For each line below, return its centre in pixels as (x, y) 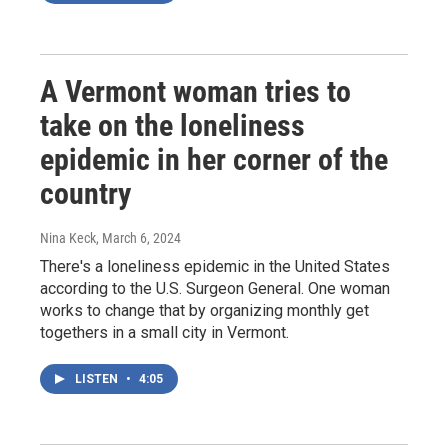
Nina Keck (68, 237)
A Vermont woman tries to (195, 91)
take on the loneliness (172, 125)
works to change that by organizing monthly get (204, 310)
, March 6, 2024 (138, 237)
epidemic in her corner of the (214, 159)
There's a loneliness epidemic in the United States (215, 266)
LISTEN (98, 378)
